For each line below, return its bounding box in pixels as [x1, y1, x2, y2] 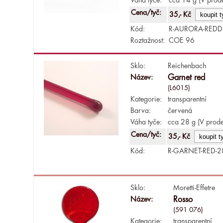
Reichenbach [168, 62, 207, 69]
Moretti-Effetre [173, 184, 216, 191]
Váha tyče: [130, 118, 162, 125]
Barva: [130, 107, 151, 114]
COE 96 [169, 36, 195, 44]
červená [168, 107, 193, 114]
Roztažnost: [130, 36, 165, 44]
